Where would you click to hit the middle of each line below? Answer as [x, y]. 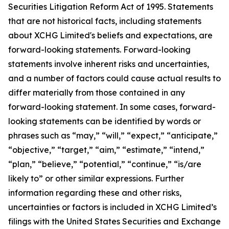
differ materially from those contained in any [97, 93]
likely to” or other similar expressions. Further [96, 178]
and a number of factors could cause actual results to [114, 78]
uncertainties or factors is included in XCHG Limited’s [112, 207]
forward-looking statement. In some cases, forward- [112, 107]
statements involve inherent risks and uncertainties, [109, 64]
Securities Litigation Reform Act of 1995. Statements [111, 7]
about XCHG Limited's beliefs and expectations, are [110, 35]
